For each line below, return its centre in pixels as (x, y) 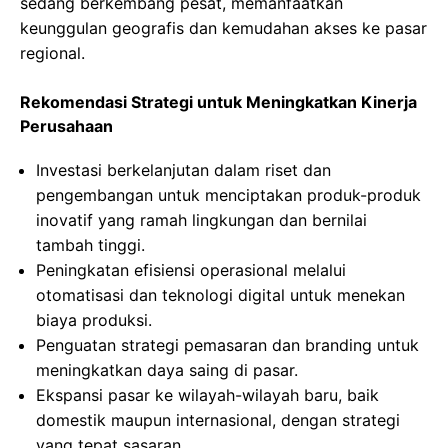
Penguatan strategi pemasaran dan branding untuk (227, 345)
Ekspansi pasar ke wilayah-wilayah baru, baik (207, 395)
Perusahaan (66, 126)
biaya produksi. (94, 320)
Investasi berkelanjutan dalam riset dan (183, 170)
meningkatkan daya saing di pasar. (167, 370)
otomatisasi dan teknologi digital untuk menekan (220, 295)
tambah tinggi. (90, 245)
